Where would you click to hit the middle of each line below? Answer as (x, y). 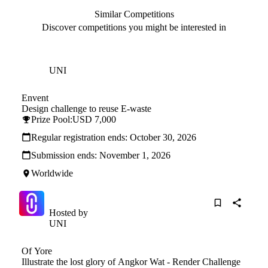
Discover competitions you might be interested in (134, 28)
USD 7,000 (94, 120)
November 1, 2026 (135, 156)
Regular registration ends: (80, 138)
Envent (35, 98)
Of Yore (37, 251)
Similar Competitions (134, 14)
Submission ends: (65, 156)
